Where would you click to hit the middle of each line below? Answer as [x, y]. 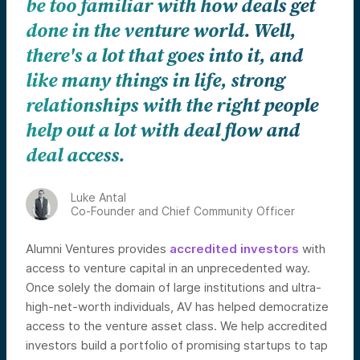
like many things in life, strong [155, 82]
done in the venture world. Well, [161, 32]
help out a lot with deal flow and [163, 131]
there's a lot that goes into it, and [164, 57]
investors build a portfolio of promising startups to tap [177, 346]
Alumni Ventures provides [98, 249]
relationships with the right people [172, 106]
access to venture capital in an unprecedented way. [168, 268]
